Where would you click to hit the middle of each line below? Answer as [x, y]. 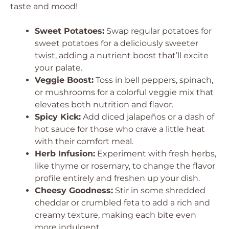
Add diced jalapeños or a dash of [147, 117]
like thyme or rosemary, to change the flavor [125, 166]
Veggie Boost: [64, 80]
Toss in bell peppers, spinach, [153, 80]
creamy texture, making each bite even [116, 215]
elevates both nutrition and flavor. [104, 105]
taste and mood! [44, 6]
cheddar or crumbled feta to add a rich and [122, 203]
